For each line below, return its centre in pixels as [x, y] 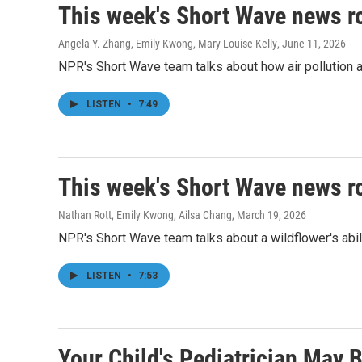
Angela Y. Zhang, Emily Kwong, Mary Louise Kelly [168, 44]
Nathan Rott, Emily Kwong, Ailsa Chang [145, 215]
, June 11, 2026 [311, 44]
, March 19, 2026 [269, 215]
